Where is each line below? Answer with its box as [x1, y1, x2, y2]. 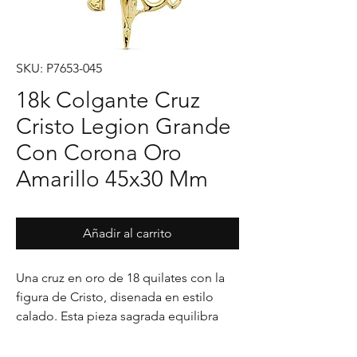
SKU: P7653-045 [16, 61, 102, 76]
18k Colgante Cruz [16, 87, 200, 113]
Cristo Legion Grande [16, 113, 231, 139]
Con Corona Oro [16, 139, 182, 166]
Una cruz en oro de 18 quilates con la [16, 270, 225, 285]
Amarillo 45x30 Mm [16, 166, 208, 192]
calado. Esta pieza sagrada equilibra [16, 308, 218, 324]
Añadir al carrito [83, 226, 172, 241]
